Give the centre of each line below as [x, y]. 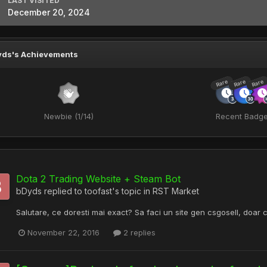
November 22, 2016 [63, 233]
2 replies [138, 233]
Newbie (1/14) [69, 116]
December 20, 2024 [49, 12]
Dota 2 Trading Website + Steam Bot [98, 179]
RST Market [176, 191]
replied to [63, 191]
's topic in [132, 191]
